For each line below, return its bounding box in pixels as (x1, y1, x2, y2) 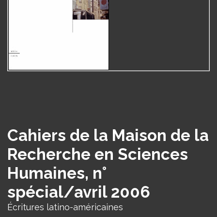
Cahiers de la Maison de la (7, 126, 209, 145)
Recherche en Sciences (7, 145, 188, 164)
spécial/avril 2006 (7, 183, 150, 201)
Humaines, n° (7, 164, 107, 183)
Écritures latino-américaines (7, 202, 123, 212)
